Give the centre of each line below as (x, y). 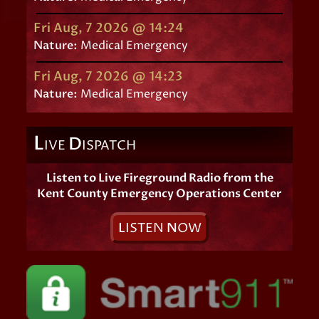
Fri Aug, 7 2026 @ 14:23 (108, 76)
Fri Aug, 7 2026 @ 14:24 (109, 28)
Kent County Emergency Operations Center (159, 193)
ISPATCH (109, 145)
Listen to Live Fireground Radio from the (159, 178)
